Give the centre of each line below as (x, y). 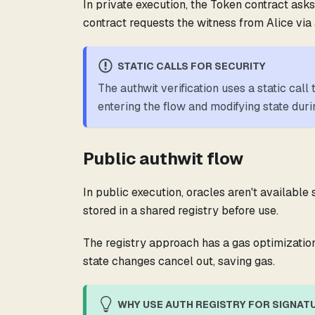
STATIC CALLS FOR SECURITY (191, 66)
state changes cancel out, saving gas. (179, 262)
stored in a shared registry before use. (181, 211)
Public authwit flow (163, 159)
